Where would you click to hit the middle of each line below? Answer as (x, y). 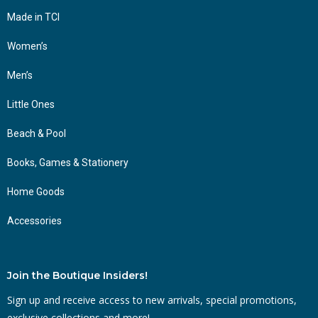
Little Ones (31, 104)
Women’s (27, 46)
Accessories (34, 220)
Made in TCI (33, 17)
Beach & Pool (37, 133)
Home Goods (36, 191)
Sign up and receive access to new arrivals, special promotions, (152, 300)
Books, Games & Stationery (68, 162)
